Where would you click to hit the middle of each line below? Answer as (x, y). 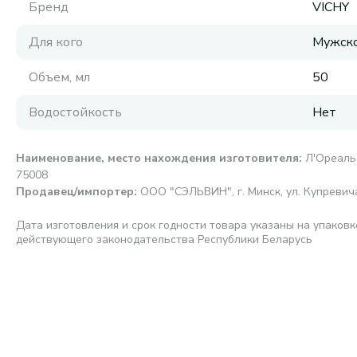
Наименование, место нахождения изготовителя (157, 158)
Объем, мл (59, 77)
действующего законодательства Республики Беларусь (164, 239)
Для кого (56, 42)
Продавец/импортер (75, 192)
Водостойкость (75, 112)
